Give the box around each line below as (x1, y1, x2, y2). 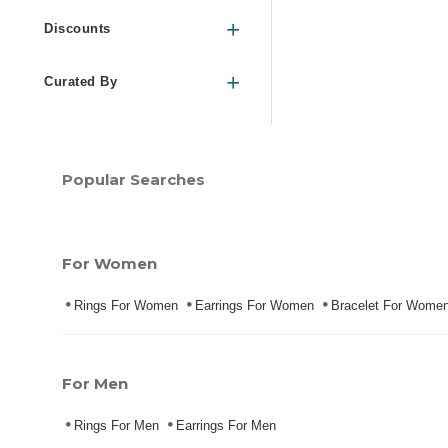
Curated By (44, 74, 117, 90)
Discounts (44, 21, 111, 37)
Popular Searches (62, 170, 205, 190)
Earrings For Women (195, 298, 314, 314)
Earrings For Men (176, 418, 276, 434)
